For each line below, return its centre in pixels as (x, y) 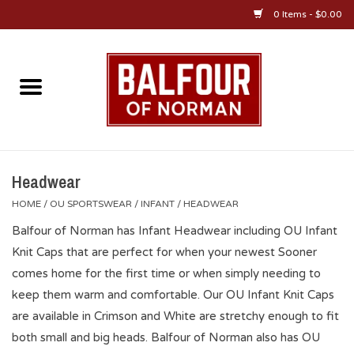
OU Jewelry (43, 261)
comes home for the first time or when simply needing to (166, 273)
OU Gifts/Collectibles (70, 215)
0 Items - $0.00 (307, 14)
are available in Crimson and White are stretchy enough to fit (175, 316)
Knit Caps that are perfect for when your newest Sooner (164, 252)
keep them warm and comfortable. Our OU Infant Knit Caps (173, 294)
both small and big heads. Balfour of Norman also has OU (166, 337)
